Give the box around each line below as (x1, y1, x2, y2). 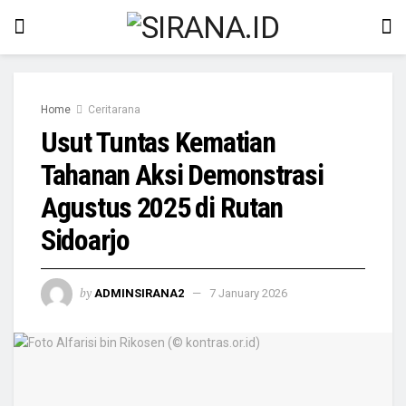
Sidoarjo (41, 223, 130, 257)
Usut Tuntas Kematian (41, 125, 275, 159)
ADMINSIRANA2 (94, 285, 184, 300)
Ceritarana (88, 103, 140, 116)
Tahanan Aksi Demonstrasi (41, 158, 324, 192)
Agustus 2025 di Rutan (41, 190, 284, 225)
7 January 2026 (209, 285, 287, 300)
